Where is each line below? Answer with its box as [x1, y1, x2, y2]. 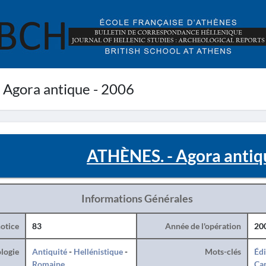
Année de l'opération [164, 221, 241, 231]
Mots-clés [204, 246, 241, 256]
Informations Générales [81, 192, 193, 205]
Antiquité [31, 246, 67, 256]
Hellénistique [73, 246, 123, 256]
